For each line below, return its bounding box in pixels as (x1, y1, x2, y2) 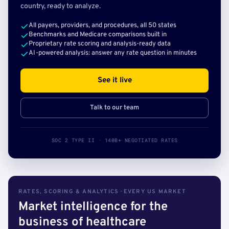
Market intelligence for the (18, 199, 168, 215)
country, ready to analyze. (20, 2, 101, 11)
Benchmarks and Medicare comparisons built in (29, 31, 167, 39)
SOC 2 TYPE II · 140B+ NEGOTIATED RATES (51, 137, 178, 144)
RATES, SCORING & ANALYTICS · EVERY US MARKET (18, 188, 186, 195)
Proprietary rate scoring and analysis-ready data (29, 40, 171, 48)
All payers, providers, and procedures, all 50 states (29, 21, 176, 30)
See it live (97, 76, 132, 85)
